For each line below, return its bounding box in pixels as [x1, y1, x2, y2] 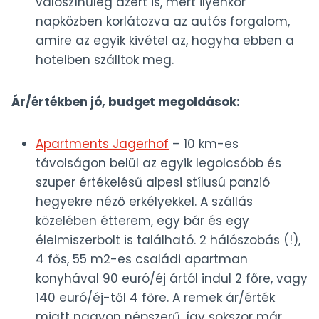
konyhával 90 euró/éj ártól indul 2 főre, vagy [36, 270, 308, 288]
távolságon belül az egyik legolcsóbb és [36, 155, 281, 172]
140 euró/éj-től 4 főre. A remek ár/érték [36, 289, 275, 307]
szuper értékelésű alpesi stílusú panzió [36, 174, 270, 192]
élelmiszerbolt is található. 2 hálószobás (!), [36, 231, 300, 249]
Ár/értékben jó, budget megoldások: [11, 93, 240, 111]
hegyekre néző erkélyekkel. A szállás [36, 193, 253, 211]
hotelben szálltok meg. [36, 51, 174, 69]
